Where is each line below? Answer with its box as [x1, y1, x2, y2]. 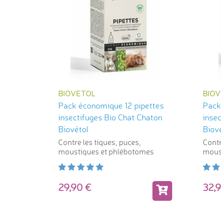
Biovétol [58, 123, 88, 134]
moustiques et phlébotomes [58, 146, 154, 156]
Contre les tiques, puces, [58, 137, 141, 147]
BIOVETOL [58, 88, 96, 98]
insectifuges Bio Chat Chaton [58, 111, 162, 122]
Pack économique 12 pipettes [58, 100, 164, 110]
